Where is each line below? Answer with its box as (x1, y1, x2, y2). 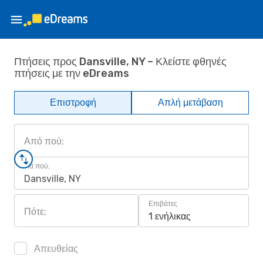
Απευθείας (32, 243, 78, 254)
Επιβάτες (149, 200, 177, 208)
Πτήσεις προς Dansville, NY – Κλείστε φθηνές (14, 55, 227, 68)
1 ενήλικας (149, 211, 191, 222)
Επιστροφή (49, 97, 96, 108)
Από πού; (24, 136, 64, 147)
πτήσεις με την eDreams (14, 66, 129, 80)
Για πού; (24, 162, 50, 170)
